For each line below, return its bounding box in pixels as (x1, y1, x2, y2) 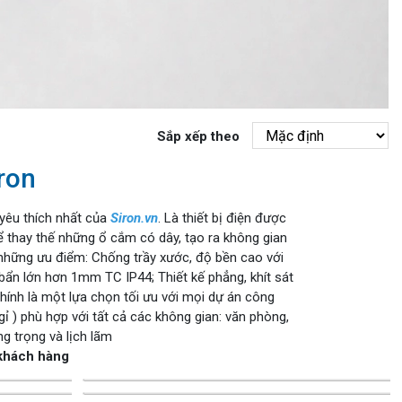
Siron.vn (109, 210, 158, 227)
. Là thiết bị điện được (157, 210, 286, 227)
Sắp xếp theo (156, 127, 240, 144)
